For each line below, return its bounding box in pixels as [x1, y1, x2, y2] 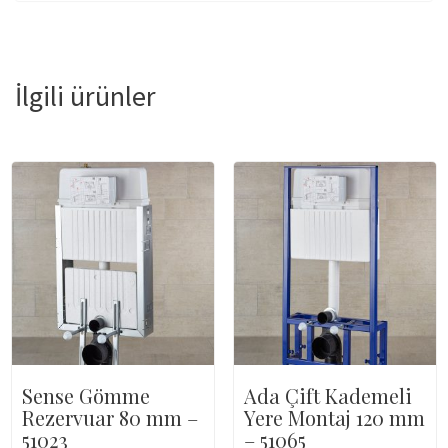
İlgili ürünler [15, 78, 156, 115]
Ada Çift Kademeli [243, 382, 412, 409]
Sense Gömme [21, 382, 150, 409]
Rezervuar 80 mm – [21, 404, 198, 431]
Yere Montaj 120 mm [243, 404, 425, 431]
